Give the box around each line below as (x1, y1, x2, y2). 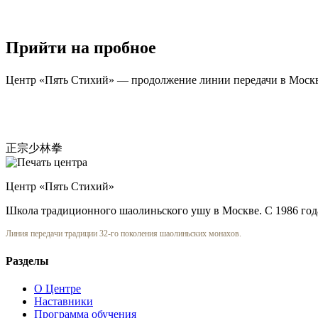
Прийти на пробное (6, 38, 156, 57)
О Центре (34, 282, 81, 295)
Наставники (34, 295, 93, 307)
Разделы (6, 254, 49, 267)
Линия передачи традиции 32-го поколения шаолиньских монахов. (6, 229, 241, 239)
